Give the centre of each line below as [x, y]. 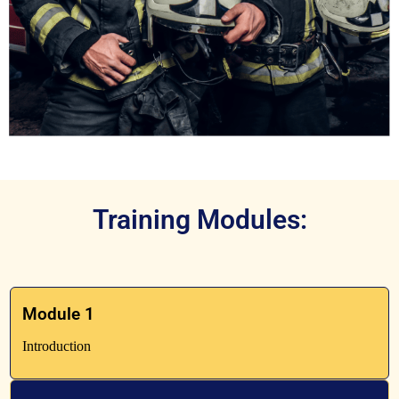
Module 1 [58, 314]
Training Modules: [199, 220]
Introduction [57, 346]
